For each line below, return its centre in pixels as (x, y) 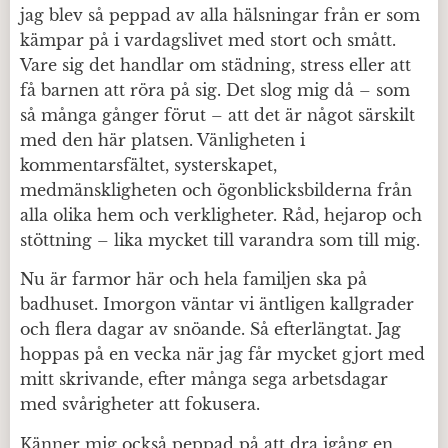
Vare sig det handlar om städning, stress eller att (215, 65)
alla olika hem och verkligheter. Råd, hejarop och (221, 215)
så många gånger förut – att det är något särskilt (217, 115)
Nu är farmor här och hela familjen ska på (193, 279)
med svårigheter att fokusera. (140, 404)
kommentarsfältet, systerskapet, (148, 165)
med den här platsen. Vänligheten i (162, 140)
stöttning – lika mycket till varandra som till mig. (220, 240)
